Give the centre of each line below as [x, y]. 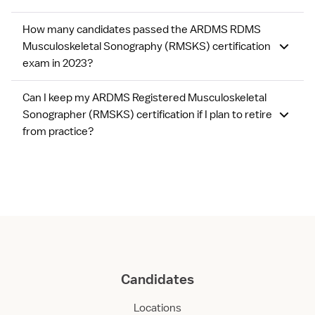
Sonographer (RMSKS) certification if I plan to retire [147, 115]
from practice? [58, 131]
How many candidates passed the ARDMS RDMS [142, 30]
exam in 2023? [58, 63]
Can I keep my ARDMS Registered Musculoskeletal [144, 98]
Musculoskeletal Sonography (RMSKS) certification [147, 46]
